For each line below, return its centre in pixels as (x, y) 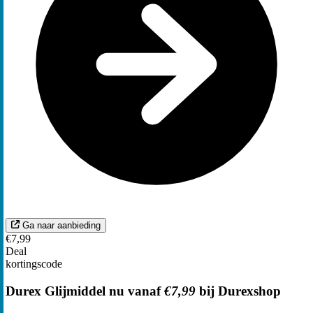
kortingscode (34, 264)
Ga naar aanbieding (61, 226)
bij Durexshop (238, 291)
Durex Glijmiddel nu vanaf (85, 291)
